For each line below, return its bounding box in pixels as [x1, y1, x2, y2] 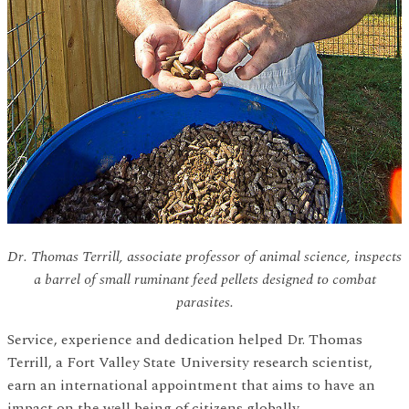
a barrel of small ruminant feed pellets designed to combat [33, 268, 376, 291]
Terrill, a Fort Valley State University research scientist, [7, 351, 372, 374]
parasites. [175, 291, 234, 314]
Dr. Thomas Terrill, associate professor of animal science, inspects [7, 246, 402, 268]
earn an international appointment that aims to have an [7, 374, 375, 397]
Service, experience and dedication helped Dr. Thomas [7, 329, 362, 351]
